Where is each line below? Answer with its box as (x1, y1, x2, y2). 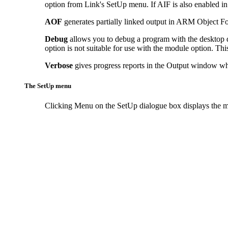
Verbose (45, 61, 73, 70)
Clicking (45, 101, 72, 110)
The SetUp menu (24, 81, 71, 90)
